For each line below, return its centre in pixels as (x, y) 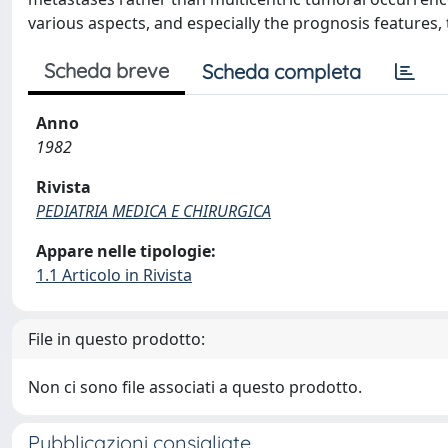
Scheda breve (106, 70)
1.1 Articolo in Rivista (114, 275)
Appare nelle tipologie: (126, 251)
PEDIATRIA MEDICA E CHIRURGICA (153, 211)
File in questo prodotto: (116, 339)
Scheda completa (281, 71)
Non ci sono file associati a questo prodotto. (195, 387)
